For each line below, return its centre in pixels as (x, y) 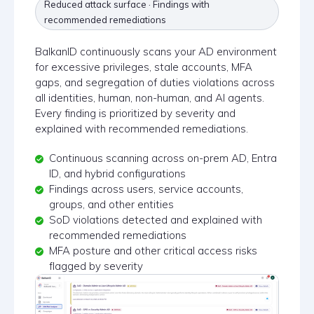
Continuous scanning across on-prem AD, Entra (163, 158)
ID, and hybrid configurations (117, 173)
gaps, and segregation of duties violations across (155, 82)
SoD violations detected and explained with (156, 220)
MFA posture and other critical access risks (153, 251)
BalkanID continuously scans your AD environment (156, 52)
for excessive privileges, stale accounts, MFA (144, 67)
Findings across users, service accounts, (146, 189)
